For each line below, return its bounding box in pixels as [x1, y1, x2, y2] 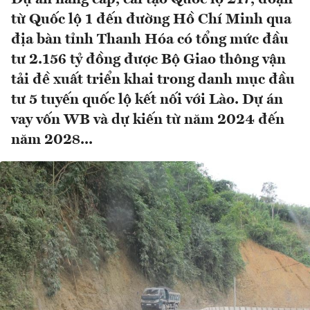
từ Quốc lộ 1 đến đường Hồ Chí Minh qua [11, 12, 291, 28]
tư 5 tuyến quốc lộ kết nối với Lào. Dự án [11, 93, 283, 108]
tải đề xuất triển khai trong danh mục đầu [11, 73, 295, 88]
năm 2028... [11, 133, 93, 148]
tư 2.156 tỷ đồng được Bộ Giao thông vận [11, 53, 286, 68]
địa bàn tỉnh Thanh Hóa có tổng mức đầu [11, 33, 289, 48]
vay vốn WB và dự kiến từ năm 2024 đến [11, 113, 284, 128]
